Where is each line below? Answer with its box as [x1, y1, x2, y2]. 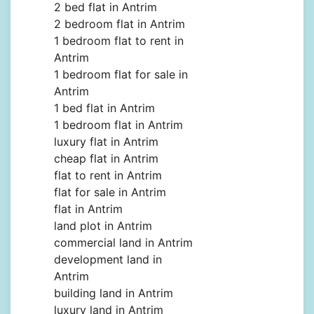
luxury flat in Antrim [54, 135, 158, 149]
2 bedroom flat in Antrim [54, 17, 185, 32]
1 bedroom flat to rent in [54, 34, 184, 48]
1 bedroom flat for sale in [54, 67, 188, 82]
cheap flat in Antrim [54, 151, 158, 166]
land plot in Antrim [54, 219, 152, 233]
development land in [54, 252, 162, 267]
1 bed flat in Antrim [54, 101, 155, 116]
